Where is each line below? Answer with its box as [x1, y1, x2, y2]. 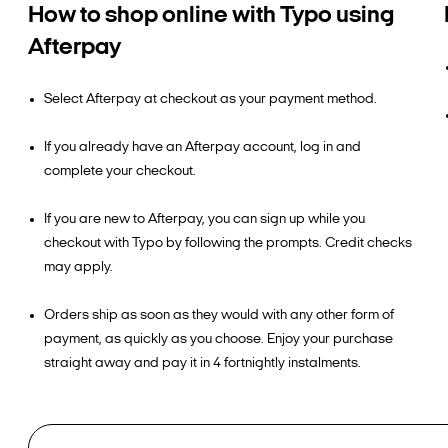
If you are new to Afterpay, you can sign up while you [44, 212, 365, 227]
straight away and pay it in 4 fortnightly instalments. [44, 356, 361, 371]
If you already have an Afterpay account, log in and [44, 140, 361, 155]
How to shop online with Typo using [28, 4, 394, 28]
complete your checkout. [44, 164, 196, 179]
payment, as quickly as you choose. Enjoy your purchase [44, 332, 393, 347]
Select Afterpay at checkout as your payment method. [44, 92, 377, 107]
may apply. [44, 260, 113, 275]
